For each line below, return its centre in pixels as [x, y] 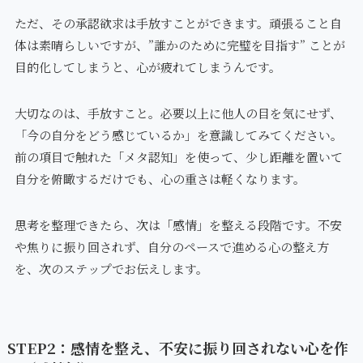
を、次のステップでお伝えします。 [111, 268]
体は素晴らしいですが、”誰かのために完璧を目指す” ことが [179, 45]
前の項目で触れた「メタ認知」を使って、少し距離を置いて [178, 156]
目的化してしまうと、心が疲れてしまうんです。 [147, 66]
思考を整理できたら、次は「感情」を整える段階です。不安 [178, 224]
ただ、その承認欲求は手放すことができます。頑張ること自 [178, 23]
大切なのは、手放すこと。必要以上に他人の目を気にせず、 [178, 113]
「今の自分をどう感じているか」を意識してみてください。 [178, 135]
